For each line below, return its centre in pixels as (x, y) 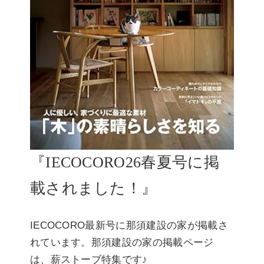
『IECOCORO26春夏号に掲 (125, 163)
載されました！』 (93, 189)
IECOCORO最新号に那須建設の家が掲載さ (129, 225)
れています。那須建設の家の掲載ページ (122, 242)
